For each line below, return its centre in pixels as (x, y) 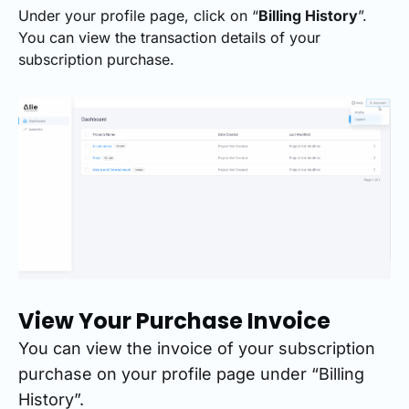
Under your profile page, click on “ (138, 15)
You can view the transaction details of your (169, 37)
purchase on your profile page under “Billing (191, 374)
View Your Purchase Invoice (174, 321)
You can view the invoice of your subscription (197, 349)
